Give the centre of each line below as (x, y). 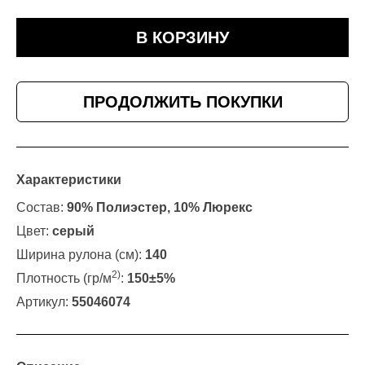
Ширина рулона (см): (81, 255)
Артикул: (44, 302)
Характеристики (69, 180)
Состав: (42, 208)
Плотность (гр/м (64, 279)
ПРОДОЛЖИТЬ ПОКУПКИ (182, 102)
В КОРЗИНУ (182, 38)
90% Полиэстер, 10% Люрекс (160, 208)
